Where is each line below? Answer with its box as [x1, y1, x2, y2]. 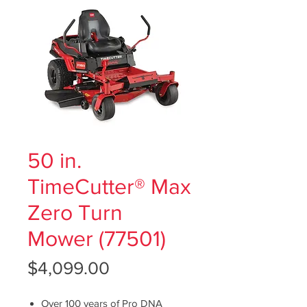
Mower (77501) [27, 226, 166, 250]
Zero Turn [27, 200, 123, 224]
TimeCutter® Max [27, 174, 191, 198]
